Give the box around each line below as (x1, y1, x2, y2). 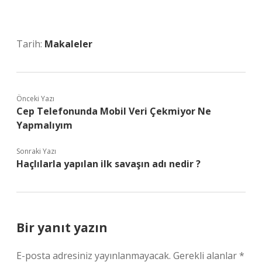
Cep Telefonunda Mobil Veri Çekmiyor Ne (16, 105, 211, 118)
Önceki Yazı (16, 94, 54, 104)
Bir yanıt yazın (16, 219, 108, 236)
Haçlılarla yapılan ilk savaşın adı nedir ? (16, 157, 201, 170)
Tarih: (16, 37, 44, 50)
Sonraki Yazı (16, 146, 56, 156)
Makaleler (44, 37, 92, 50)
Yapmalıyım (16, 119, 73, 132)
